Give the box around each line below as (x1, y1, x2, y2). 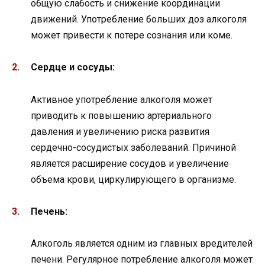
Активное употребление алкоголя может (31, 93, 212, 105)
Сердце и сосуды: (31, 62, 115, 73)
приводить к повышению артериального (31, 109, 212, 121)
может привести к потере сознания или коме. (31, 30, 232, 41)
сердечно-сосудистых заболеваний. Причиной (31, 141, 236, 153)
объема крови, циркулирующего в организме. (31, 173, 236, 185)
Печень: (31, 205, 67, 217)
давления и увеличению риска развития (31, 125, 209, 137)
